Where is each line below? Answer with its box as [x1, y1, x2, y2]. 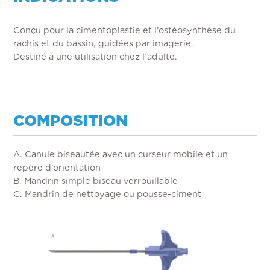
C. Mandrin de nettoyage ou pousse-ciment [13, 188, 202, 199]
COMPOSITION [13, 110, 128, 130]
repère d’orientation [13, 162, 101, 172]
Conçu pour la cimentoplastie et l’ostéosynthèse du [13, 25, 236, 36]
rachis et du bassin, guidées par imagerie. [13, 38, 194, 49]
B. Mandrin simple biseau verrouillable [13, 175, 178, 186]
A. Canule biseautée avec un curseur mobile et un [13, 148, 228, 159]
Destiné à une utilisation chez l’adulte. [13, 51, 178, 62]
